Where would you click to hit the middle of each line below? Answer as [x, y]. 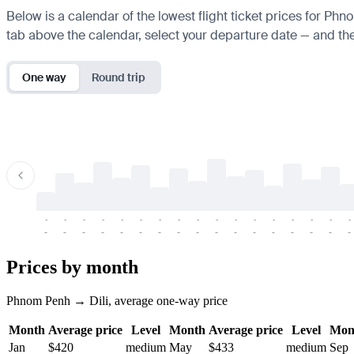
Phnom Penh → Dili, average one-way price [117, 300]
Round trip [119, 77]
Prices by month [72, 267]
